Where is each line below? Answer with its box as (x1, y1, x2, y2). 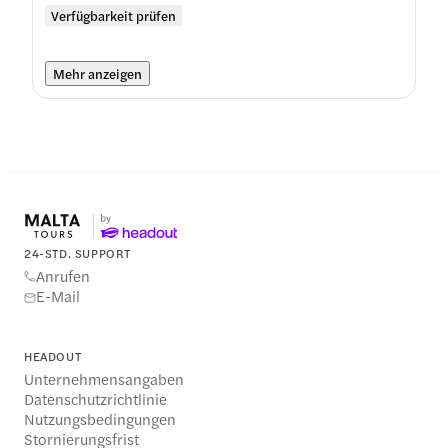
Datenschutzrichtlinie (24, 388, 167, 410)
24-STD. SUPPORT (24, 244, 131, 262)
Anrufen (36, 265, 90, 287)
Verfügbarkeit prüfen (51, 6, 176, 25)
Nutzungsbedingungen (24, 408, 176, 430)
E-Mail (36, 285, 80, 307)
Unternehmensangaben (24, 368, 184, 390)
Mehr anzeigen (53, 64, 142, 83)
